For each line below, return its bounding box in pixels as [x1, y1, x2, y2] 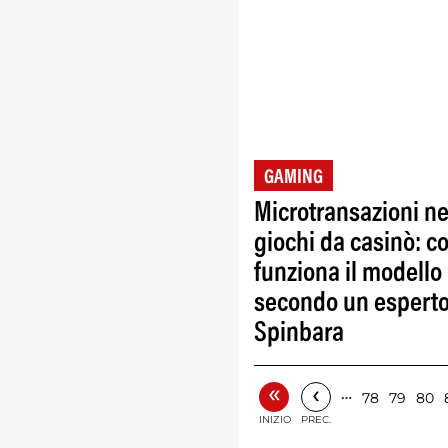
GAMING [264, 168, 323, 188]
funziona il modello [254, 260, 442, 288]
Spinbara [254, 320, 344, 348]
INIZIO [259, 413, 291, 426]
